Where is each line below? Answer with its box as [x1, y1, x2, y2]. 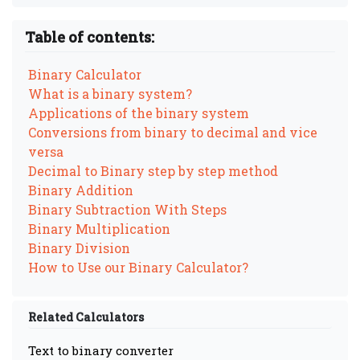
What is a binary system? [28, 85, 192, 102]
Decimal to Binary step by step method [28, 162, 278, 179]
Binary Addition [28, 182, 133, 198]
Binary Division [28, 239, 130, 256]
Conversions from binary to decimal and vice [28, 124, 317, 141]
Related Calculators [28, 309, 144, 325]
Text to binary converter [28, 342, 174, 358]
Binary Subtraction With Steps [28, 201, 227, 218]
